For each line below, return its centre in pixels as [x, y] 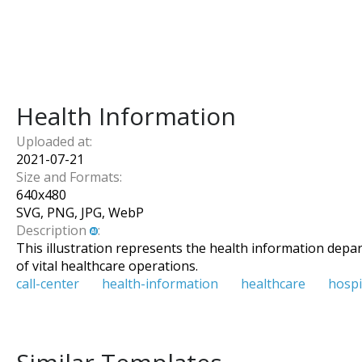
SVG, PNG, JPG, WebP [80, 213]
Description [53, 230]
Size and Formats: [69, 177]
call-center [48, 284]
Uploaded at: [54, 141]
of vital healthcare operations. [107, 266]
